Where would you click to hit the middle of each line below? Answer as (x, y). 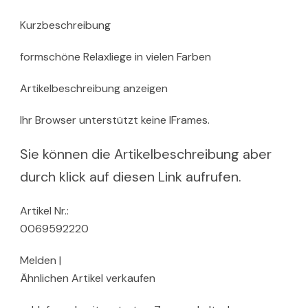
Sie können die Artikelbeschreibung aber (146, 154)
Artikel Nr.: (44, 210)
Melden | (41, 260)
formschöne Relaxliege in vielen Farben (115, 56)
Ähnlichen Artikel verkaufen (88, 278)
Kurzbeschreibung (65, 25)
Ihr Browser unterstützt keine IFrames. (115, 120)
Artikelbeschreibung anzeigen (94, 88)
